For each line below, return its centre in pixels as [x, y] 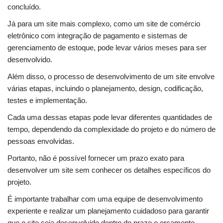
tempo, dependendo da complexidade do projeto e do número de [111, 129]
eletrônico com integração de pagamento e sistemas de [97, 36]
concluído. [24, 7]
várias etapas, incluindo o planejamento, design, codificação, [105, 88]
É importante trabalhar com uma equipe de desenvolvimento [105, 199]
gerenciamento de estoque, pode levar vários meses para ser [107, 48]
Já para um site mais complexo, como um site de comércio [104, 24]
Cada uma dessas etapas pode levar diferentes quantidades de [110, 117]
